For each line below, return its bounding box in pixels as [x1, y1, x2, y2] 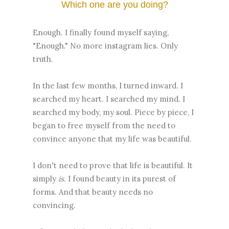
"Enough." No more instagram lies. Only [33, 40, 178, 51]
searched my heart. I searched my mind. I [33, 94, 185, 104]
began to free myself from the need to [33, 120, 175, 130]
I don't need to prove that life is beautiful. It [33, 160, 193, 170]
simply [33, 173, 58, 184]
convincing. [33, 200, 76, 210]
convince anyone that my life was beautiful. [33, 133, 196, 144]
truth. [33, 54, 55, 64]
